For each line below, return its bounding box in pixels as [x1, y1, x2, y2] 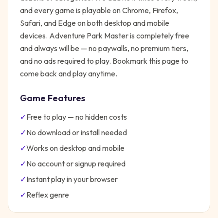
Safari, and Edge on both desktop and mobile [20, 18, 169, 28]
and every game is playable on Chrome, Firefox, [20, 5, 178, 15]
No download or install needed [26, 127, 127, 137]
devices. [20, 31, 49, 40]
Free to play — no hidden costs [26, 112, 127, 122]
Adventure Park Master [49, 31, 128, 40]
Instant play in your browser [26, 174, 118, 184]
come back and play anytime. [20, 69, 117, 78]
